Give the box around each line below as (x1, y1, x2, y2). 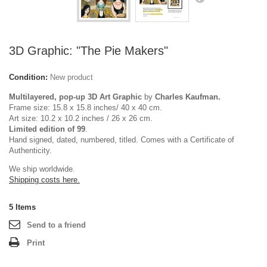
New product (50, 73, 93, 82)
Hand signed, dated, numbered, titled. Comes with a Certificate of (9, 135, 234, 144)
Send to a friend (27, 221, 86, 229)
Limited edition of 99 (9, 125, 85, 133)
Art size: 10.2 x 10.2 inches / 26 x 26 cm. (9, 114, 153, 123)
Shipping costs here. (9, 175, 80, 184)
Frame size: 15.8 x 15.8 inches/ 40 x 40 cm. (9, 103, 164, 112)
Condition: (9, 73, 48, 82)
